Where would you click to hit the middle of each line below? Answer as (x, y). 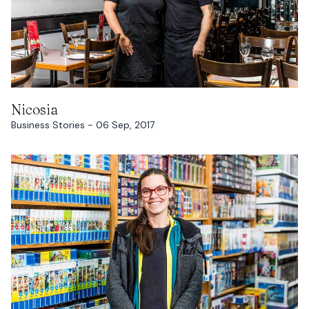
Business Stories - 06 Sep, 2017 (83, 125)
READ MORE (154, 101)
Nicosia (34, 110)
